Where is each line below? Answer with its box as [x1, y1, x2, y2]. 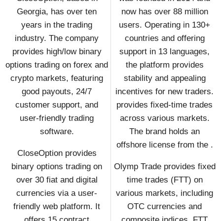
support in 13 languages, [119, 46, 210, 56]
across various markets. [119, 113, 210, 123]
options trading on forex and [5, 60, 109, 70]
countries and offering [124, 33, 205, 43]
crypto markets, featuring [10, 73, 104, 83]
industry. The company [15, 33, 99, 43]
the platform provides [125, 60, 204, 70]
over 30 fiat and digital [16, 175, 98, 184]
